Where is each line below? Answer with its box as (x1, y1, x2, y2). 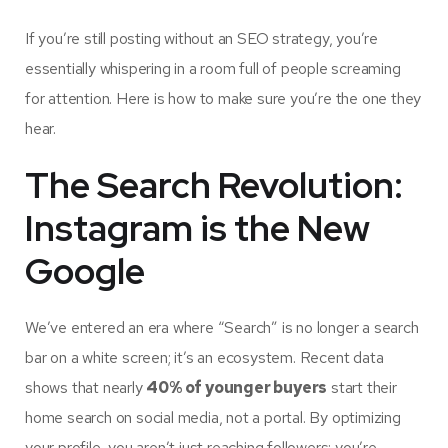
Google (25, 247, 145, 296)
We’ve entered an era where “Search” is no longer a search (25, 317, 419, 339)
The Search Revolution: (25, 161, 403, 210)
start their (327, 377, 397, 399)
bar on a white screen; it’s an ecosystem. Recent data (25, 347, 384, 369)
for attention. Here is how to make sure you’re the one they (25, 88, 422, 110)
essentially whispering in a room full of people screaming (25, 58, 401, 80)
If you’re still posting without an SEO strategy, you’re (25, 28, 378, 50)
